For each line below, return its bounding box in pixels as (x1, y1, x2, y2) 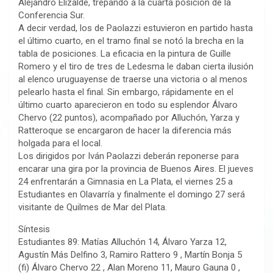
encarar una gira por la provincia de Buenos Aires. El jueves (18, 163, 253, 175)
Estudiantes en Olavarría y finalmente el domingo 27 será (18, 189, 245, 200)
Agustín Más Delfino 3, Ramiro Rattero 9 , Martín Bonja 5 (18, 249, 242, 261)
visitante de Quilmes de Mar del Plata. (18, 202, 167, 213)
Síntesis (18, 224, 50, 235)
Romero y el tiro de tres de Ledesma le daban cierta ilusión (18, 61, 253, 73)
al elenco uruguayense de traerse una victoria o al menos (18, 74, 247, 85)
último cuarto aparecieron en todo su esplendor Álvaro (18, 99, 238, 111)
